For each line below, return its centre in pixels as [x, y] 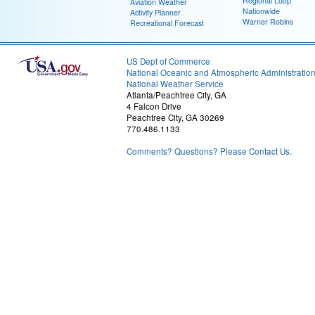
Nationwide [261, 11]
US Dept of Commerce [168, 61]
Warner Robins [268, 21]
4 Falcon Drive [154, 106]
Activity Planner [155, 12]
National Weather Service [175, 84]
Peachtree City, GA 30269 [175, 117]
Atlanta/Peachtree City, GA [176, 95]
